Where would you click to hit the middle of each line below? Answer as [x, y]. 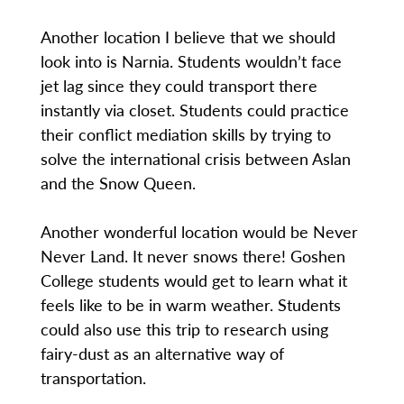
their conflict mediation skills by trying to [185, 134]
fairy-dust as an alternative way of [162, 353]
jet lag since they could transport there [179, 86]
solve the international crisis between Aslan [195, 159]
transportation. [93, 378]
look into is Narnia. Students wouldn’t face [191, 61]
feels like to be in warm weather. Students [190, 305]
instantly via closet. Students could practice [194, 110]
